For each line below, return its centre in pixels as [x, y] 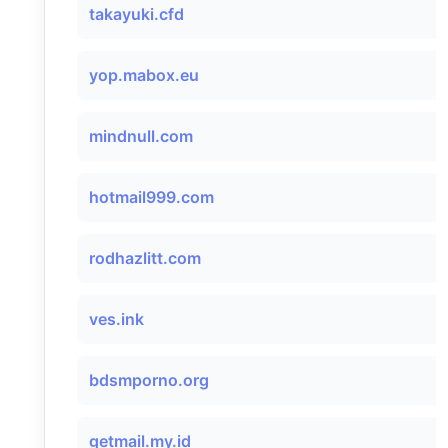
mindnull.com [141, 136]
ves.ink [116, 319]
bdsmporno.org [149, 380]
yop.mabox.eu [144, 75]
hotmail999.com [151, 197]
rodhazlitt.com [145, 258]
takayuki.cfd [136, 14]
